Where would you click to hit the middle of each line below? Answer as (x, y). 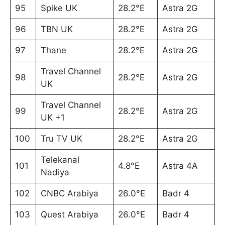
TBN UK (57, 29)
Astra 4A (180, 166)
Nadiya (55, 173)
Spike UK (59, 8)
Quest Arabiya (69, 215)
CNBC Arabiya (69, 194)
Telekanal (60, 160)
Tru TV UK (61, 139)
